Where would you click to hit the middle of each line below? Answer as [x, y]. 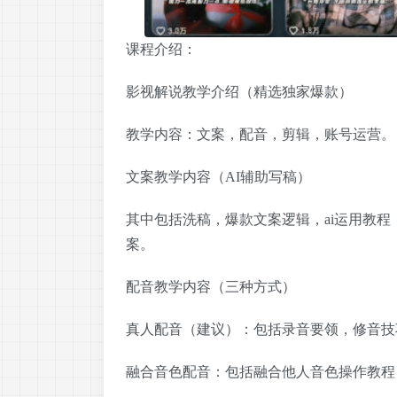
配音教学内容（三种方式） [211, 287]
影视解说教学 [168, 92]
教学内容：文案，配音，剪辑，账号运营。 [261, 134]
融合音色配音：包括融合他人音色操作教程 [261, 372]
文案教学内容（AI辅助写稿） [218, 177]
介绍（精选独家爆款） [282, 92]
